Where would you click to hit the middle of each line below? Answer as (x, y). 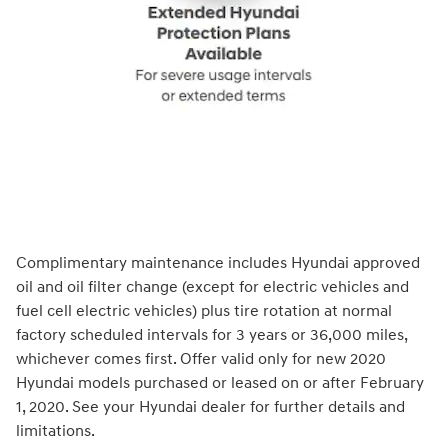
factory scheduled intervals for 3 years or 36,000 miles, (211, 335)
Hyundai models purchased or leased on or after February (220, 383)
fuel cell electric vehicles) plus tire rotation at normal (204, 311)
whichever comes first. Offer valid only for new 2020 (201, 359)
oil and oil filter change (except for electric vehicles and (212, 287)
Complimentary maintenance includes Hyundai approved (218, 263)
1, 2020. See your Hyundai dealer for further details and (210, 407)
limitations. (55, 431)
